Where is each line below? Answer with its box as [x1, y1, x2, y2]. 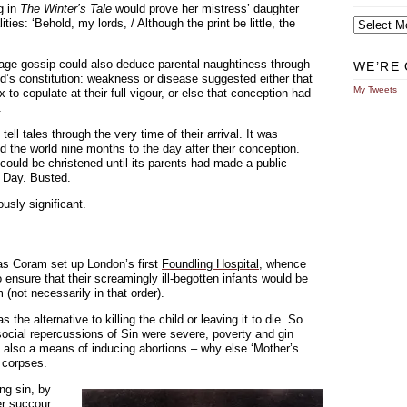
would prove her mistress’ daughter [112, 2, 299, 15]
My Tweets [353, 84, 397, 94]
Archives [352, 11, 388, 21]
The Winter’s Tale [20, 2, 112, 15]
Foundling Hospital [162, 257, 259, 271]
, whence [259, 257, 306, 271]
